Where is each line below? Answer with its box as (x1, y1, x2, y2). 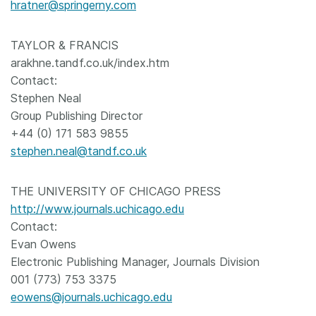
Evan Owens (11, 237, 76, 251)
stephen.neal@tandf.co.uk (11, 144, 147, 158)
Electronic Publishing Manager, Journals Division (11, 255, 260, 269)
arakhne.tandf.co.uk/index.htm (11, 56, 169, 70)
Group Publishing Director (11, 109, 142, 123)
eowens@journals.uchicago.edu (11, 290, 172, 304)
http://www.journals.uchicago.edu (11, 202, 184, 216)
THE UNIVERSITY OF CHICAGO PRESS (11, 184, 221, 198)
